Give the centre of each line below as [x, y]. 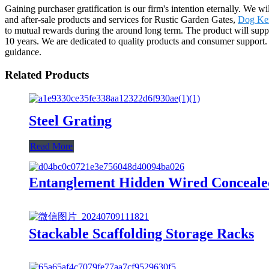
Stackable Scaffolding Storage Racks [141, 233]
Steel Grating [70, 120]
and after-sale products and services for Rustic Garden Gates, [121, 19]
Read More [51, 146]
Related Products [47, 75]
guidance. [23, 52]
